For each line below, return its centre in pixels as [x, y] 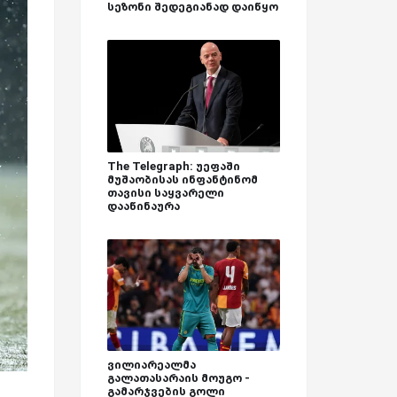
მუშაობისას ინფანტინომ [183, 179]
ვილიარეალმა [152, 365]
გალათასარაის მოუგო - [179, 378]
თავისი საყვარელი [166, 192]
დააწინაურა [144, 206]
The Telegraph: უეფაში [174, 166]
